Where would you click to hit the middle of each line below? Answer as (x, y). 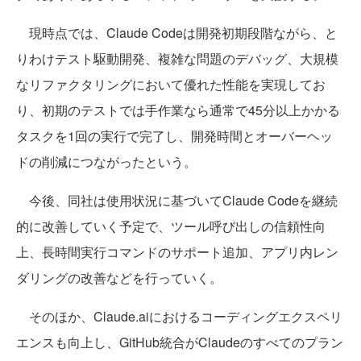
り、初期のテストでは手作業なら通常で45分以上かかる (178, 110)
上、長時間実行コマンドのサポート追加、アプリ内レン (177, 252)
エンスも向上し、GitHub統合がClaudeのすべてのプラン (180, 342)
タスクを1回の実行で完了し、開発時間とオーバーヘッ (174, 136)
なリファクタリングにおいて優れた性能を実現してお (171, 85)
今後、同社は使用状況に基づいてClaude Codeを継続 (177, 201)
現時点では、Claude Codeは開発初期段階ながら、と (177, 33)
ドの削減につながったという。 (106, 162)
